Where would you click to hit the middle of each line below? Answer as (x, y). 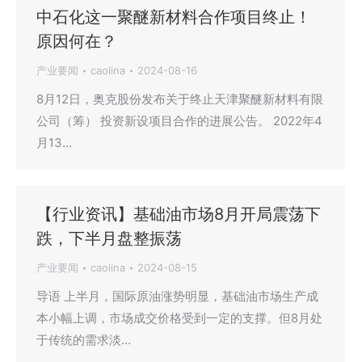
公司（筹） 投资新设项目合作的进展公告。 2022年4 (179, 121)
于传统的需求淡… (84, 340)
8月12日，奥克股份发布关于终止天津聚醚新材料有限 (180, 99)
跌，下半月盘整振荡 (109, 239)
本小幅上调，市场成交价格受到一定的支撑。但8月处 (179, 318)
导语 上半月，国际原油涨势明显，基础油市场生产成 (177, 297)
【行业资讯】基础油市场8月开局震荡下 (179, 215)
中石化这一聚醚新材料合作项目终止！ (174, 17)
